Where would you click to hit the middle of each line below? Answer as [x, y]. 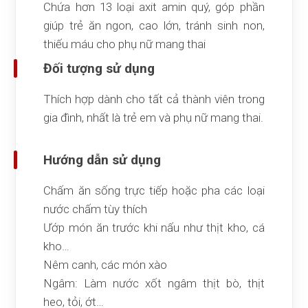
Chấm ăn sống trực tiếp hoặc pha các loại [154, 191]
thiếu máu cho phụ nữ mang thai [125, 44]
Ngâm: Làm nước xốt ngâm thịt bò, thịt [154, 284]
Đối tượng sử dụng [99, 69]
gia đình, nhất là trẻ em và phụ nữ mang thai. [154, 118]
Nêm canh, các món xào [106, 265]
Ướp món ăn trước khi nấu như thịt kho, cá [154, 228]
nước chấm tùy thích [96, 209]
